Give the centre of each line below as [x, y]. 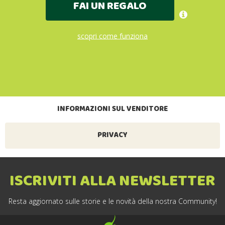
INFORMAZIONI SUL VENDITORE [113, 109]
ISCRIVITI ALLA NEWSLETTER [113, 182]
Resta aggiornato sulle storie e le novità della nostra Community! [113, 201]
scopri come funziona [113, 36]
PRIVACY [113, 136]
